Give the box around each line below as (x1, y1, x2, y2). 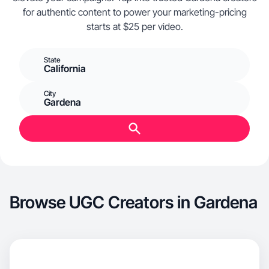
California (44, 62, 86, 74)
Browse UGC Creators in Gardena (10, 192, 258, 213)
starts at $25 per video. (86, 20, 183, 32)
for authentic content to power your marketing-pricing (22, 6, 247, 18)
